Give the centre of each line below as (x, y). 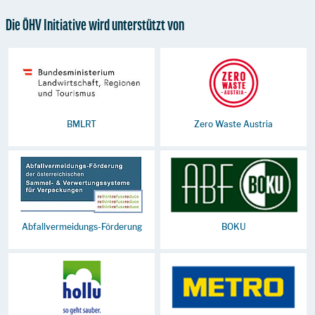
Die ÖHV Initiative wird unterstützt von (95, 24)
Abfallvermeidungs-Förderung (82, 227)
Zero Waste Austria (233, 124)
